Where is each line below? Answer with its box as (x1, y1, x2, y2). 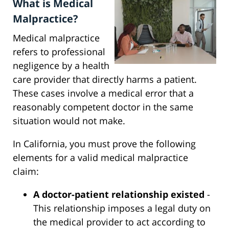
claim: (13, 165, 39, 178)
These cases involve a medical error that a (13, 87, 194, 100)
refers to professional (13, 45, 105, 58)
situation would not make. (13, 114, 125, 127)
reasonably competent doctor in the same (13, 101, 193, 113)
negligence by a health (13, 59, 109, 72)
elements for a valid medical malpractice (13, 151, 188, 164)
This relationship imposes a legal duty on (33, 202, 211, 215)
